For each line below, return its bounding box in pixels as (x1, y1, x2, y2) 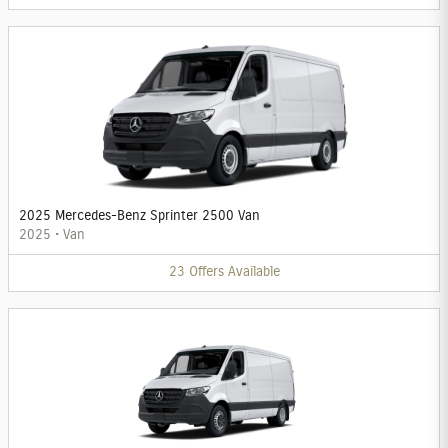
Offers (188, 265, 224, 280)
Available (227, 265, 280, 280)
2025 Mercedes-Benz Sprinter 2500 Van (19, 209, 260, 224)
